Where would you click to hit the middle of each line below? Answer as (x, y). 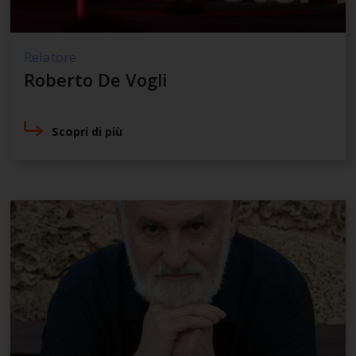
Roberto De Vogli (95, 79)
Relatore (50, 56)
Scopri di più (87, 132)
